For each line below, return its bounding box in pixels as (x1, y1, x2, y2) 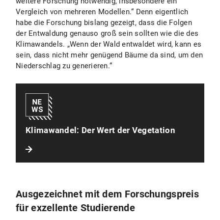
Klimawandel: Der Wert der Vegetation (26, 125, 175, 135)
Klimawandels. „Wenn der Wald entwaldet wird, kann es (16, 40, 201, 49)
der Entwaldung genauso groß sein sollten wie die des (16, 29, 198, 38)
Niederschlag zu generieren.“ (16, 61, 112, 70)
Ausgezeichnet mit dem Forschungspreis (16, 188, 199, 200)
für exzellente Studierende (16, 202, 135, 214)
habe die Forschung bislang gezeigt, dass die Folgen (16, 18, 192, 27)
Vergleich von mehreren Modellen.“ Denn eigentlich (16, 7, 189, 16)
